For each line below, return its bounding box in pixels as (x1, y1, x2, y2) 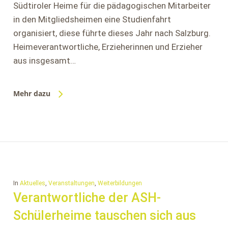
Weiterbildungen (97, 180, 142, 187)
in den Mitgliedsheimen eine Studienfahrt (13, 14, 171, 24)
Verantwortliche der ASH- (13, 190, 161, 205)
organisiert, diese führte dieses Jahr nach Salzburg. (13, 28, 211, 38)
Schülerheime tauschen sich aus (13, 208, 196, 223)
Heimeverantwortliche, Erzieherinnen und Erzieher (13, 42, 203, 52)
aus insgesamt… (13, 55, 76, 66)
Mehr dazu (13, 89, 50, 98)
